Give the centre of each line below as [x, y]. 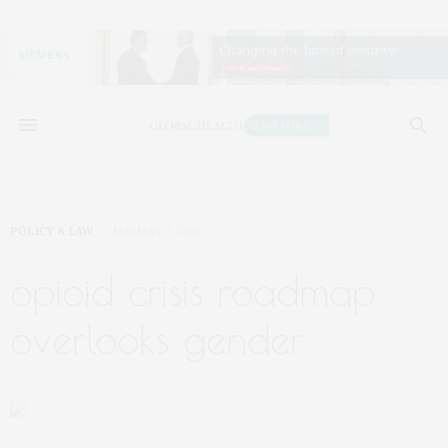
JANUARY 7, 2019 [157, 231]
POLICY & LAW [51, 231]
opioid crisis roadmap [192, 291]
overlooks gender [157, 339]
